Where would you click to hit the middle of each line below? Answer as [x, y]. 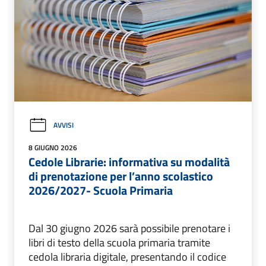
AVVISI [64, 125]
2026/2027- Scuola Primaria [101, 190]
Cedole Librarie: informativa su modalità [129, 161]
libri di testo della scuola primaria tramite [119, 242]
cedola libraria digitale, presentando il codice [127, 256]
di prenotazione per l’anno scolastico [121, 176]
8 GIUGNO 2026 [53, 147]
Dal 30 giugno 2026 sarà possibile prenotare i [129, 228]
